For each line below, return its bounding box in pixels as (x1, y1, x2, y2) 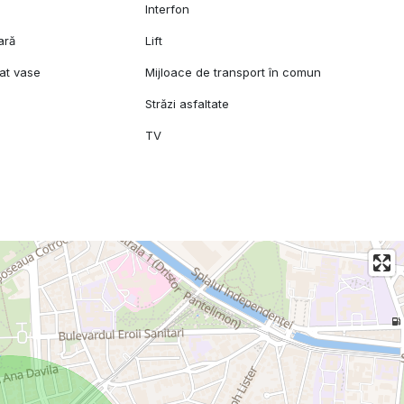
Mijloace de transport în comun (145, 65, 322, 80)
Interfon (145, 2, 190, 17)
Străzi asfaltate (145, 96, 230, 112)
